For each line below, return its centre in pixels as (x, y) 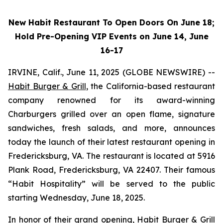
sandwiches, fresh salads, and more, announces (111, 128)
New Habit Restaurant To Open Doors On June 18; (111, 22)
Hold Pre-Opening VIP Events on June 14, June (111, 36)
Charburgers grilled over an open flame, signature (111, 114)
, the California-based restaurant (150, 86)
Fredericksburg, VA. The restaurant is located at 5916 (111, 156)
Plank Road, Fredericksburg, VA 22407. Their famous (111, 170)
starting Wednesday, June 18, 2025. (76, 198)
